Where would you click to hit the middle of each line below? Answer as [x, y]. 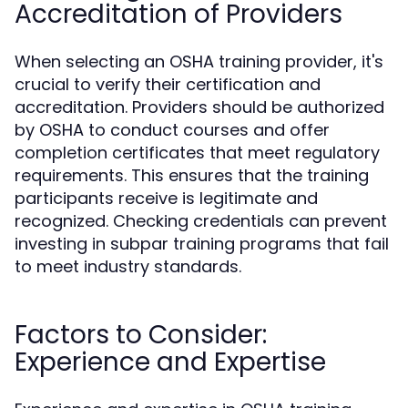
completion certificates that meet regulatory [197, 153]
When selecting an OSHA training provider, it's [199, 61]
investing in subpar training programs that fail [202, 244]
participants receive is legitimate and [166, 198]
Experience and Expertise [170, 362]
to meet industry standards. [128, 266]
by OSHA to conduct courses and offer [172, 130]
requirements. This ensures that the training [192, 175]
